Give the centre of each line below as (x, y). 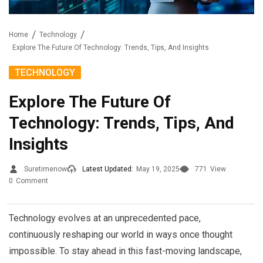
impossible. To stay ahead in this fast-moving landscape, (125, 251)
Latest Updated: (108, 169)
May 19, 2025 (158, 169)
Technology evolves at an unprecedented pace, (105, 218)
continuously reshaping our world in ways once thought (121, 234)
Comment (32, 181)
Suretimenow (45, 169)
